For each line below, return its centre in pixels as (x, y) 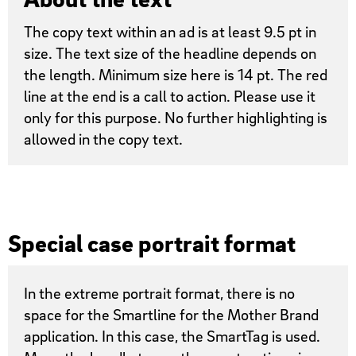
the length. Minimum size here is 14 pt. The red (176, 75)
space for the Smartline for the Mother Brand (172, 314)
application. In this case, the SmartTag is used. (172, 335)
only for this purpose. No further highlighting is (176, 118)
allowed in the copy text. (104, 139)
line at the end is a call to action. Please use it (170, 96)
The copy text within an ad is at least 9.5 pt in (170, 32)
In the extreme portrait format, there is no (160, 292)
